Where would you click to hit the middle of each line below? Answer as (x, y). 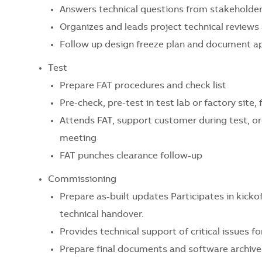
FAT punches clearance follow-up (131, 156)
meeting (78, 138)
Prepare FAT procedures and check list (143, 86)
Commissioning (82, 179)
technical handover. (102, 214)
